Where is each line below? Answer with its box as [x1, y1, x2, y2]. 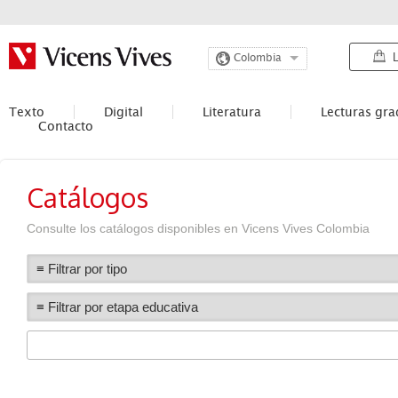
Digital [104, 105, 143, 119]
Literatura [203, 105, 261, 119]
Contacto [38, 119, 93, 133]
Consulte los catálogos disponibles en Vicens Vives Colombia [27, 221, 370, 235]
